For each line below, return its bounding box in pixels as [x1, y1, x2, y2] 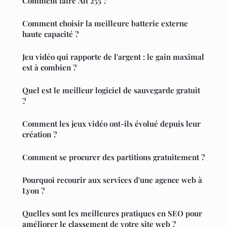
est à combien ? [22, 62, 77, 72]
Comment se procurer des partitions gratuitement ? [22, 152, 205, 162]
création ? [22, 129, 57, 139]
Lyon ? [22, 185, 45, 196]
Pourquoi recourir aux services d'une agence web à [22, 174, 202, 185]
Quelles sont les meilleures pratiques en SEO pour [22, 208, 202, 218]
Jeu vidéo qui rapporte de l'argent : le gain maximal [22, 51, 204, 62]
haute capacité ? [22, 28, 79, 39]
